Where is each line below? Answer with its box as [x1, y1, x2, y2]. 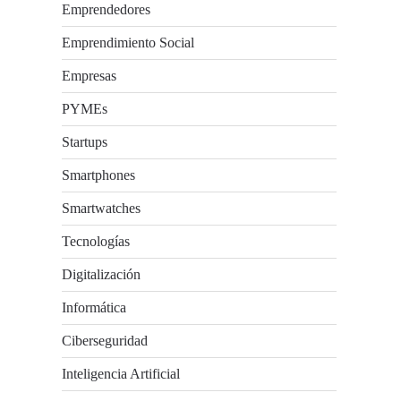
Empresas [62, 68, 117, 83]
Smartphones [62, 167, 136, 183]
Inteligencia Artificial [62, 366, 181, 381]
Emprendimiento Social [62, 35, 195, 50]
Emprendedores [62, 2, 151, 17]
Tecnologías [62, 234, 131, 249]
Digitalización [62, 267, 141, 282]
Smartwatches [62, 200, 141, 216]
